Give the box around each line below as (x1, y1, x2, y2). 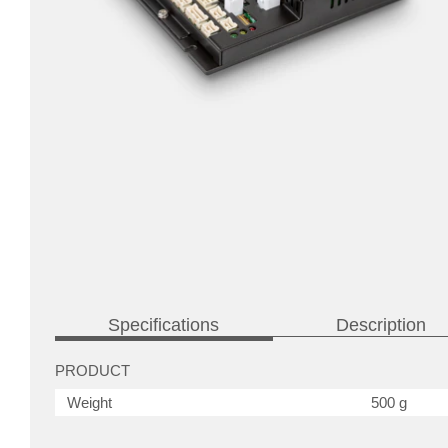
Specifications (108, 315, 220, 336)
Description (336, 315, 427, 336)
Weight (67, 394, 112, 412)
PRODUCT (55, 362, 130, 380)
